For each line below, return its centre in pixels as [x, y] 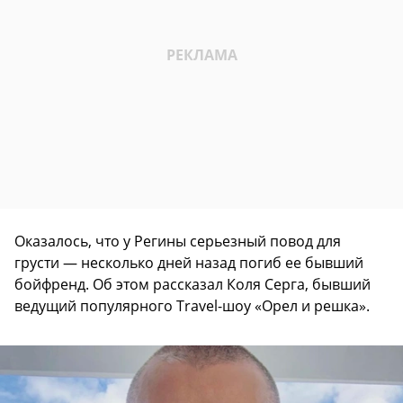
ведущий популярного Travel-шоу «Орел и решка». [192, 306]
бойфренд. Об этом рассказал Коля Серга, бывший [193, 285]
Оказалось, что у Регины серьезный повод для [178, 242]
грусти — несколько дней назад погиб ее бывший [189, 263]
